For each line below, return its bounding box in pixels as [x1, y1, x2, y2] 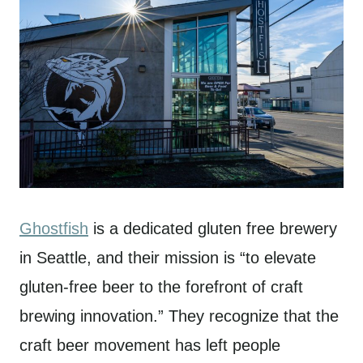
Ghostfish [19, 219, 88, 237]
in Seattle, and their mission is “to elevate [19, 248, 316, 267]
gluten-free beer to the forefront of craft [19, 277, 303, 296]
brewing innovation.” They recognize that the [19, 306, 339, 325]
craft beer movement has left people [19, 335, 280, 354]
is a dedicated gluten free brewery [88, 219, 337, 237]
